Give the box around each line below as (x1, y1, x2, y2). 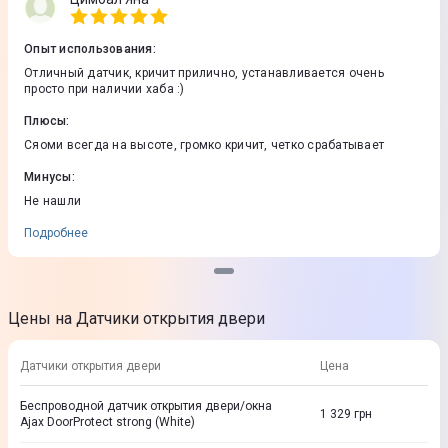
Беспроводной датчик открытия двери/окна (20, 399, 272, 413)
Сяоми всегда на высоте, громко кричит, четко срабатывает (24, 138, 384, 152)
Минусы (24, 170, 72, 184)
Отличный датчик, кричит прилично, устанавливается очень (24, 66, 384, 80)
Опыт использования (24, 42, 153, 56)
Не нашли (24, 194, 81, 208)
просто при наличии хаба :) (24, 82, 185, 96)
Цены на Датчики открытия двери (8, 309, 265, 328)
